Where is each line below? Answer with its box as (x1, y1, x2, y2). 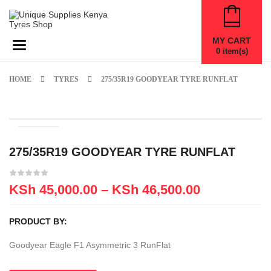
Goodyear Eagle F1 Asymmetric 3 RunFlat (9, 240, 171, 250)
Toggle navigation (19, 39, 86, 49)
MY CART (212, 36, 251, 45)
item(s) (220, 47, 248, 56)
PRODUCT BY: (9, 217, 67, 226)
